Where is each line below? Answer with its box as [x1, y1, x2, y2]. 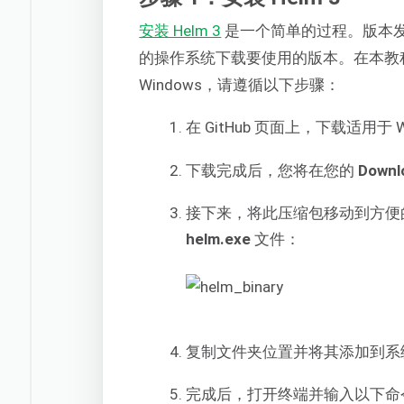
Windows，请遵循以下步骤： [139, 76, 341, 95]
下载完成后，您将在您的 [186, 161, 359, 179]
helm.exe [186, 230, 252, 249]
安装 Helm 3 [139, 22, 222, 41]
